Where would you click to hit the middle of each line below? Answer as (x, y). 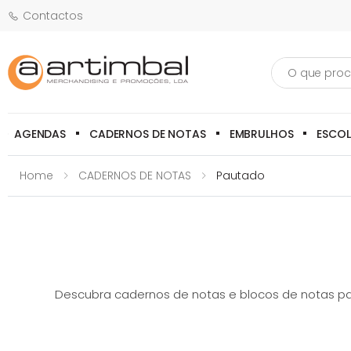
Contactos (53, 15)
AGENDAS (40, 134)
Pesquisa (297, 62)
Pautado (239, 175)
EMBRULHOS (261, 134)
